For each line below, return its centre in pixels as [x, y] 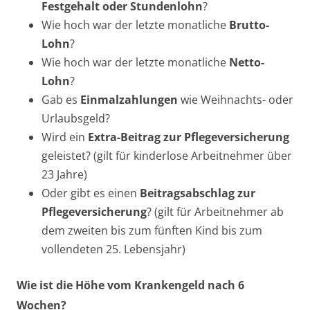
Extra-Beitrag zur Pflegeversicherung [189, 137]
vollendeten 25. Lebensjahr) [113, 249]
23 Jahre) [64, 174]
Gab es [61, 99]
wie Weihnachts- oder [236, 99]
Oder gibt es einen [89, 193]
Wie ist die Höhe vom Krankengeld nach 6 [130, 285]
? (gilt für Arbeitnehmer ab [215, 211]
